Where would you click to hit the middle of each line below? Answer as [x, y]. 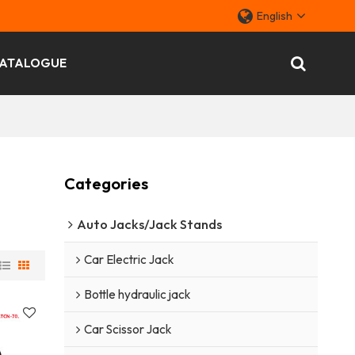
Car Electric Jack [128, 259]
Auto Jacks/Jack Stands [149, 223]
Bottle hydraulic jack [137, 294]
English [275, 16]
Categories [106, 183]
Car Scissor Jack [127, 329]
